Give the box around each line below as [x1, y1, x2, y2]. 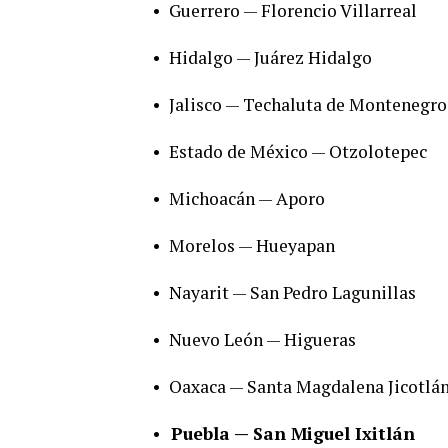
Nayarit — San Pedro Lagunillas [169, 280, 416, 304]
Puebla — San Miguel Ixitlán [171, 421, 415, 445]
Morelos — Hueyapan [169, 233, 335, 257]
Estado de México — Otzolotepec [169, 139, 427, 163]
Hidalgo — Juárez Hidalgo [169, 45, 372, 69]
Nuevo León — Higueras [169, 327, 356, 351]
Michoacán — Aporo [169, 186, 325, 210]
